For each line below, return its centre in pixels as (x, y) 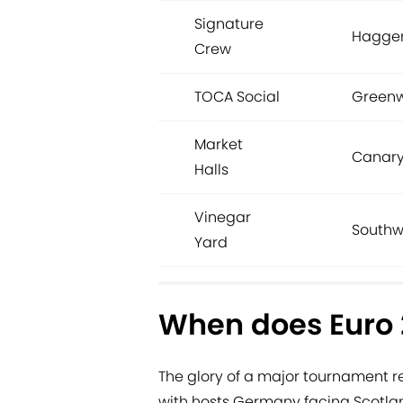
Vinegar (223, 218)
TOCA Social (237, 97)
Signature (229, 24)
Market (219, 145)
